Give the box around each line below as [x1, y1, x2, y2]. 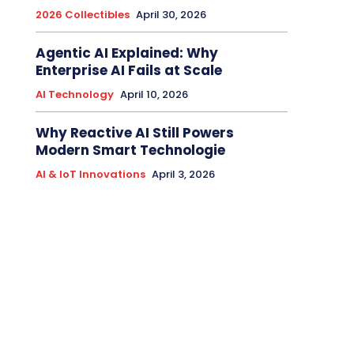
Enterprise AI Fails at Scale [35, 61, 222, 81]
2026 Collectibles [35, 7, 130, 23]
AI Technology [35, 87, 114, 103]
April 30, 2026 [135, 7, 206, 23]
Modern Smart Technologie [35, 141, 225, 160]
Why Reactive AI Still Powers [35, 123, 234, 143]
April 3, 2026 [151, 167, 215, 183]
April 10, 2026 [119, 87, 188, 103]
